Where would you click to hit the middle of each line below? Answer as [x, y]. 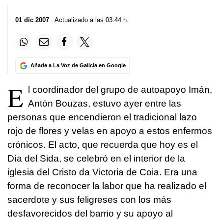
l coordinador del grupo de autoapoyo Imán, [120, 90]
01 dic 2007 [32, 20]
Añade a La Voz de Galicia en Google [78, 66]
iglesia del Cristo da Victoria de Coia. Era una [102, 172]
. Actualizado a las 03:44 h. [89, 20]
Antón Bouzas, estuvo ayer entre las [105, 104]
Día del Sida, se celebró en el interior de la [96, 159]
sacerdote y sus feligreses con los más [89, 200]
